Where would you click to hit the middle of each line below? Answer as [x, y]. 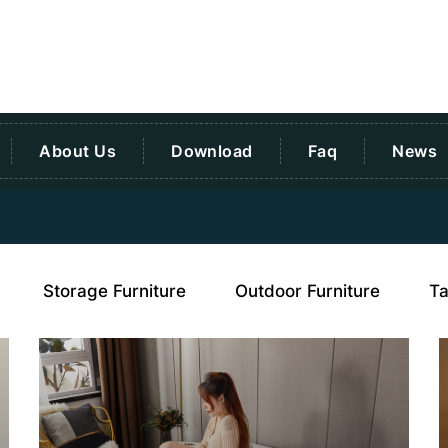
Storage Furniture [114, 290]
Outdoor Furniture [307, 290]
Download [212, 150]
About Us [78, 150]
